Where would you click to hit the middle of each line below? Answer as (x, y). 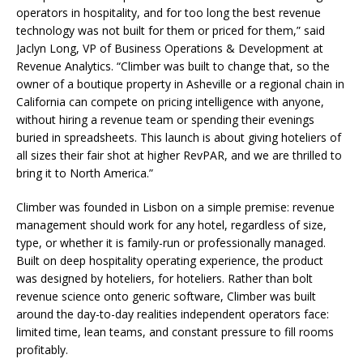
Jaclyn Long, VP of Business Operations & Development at (170, 48)
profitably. (42, 349)
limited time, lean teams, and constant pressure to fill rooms (175, 331)
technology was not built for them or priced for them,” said (171, 30)
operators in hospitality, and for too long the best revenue (169, 12)
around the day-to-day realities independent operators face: (173, 314)
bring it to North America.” (85, 173)
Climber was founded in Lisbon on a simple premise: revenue (175, 207)
